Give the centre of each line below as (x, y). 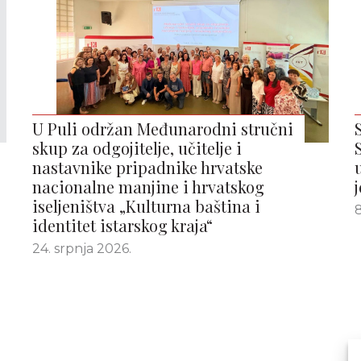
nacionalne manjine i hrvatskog (148, 187)
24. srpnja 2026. (82, 249)
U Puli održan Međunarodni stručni (163, 129)
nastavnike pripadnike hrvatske (147, 167)
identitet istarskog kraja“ (122, 225)
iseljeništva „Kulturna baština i (146, 206)
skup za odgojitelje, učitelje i (137, 148)
